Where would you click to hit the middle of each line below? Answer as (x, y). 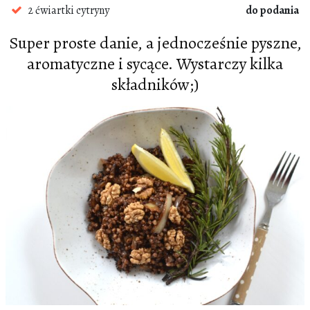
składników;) (155, 84)
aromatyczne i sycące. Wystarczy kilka (155, 64)
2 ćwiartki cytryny (69, 10)
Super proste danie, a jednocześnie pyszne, (155, 43)
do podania (272, 10)
